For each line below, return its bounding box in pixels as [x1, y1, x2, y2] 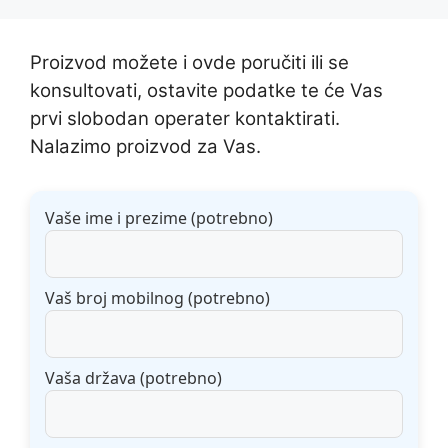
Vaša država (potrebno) [45, 366, 222, 389]
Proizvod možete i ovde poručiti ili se [30, 50, 349, 74]
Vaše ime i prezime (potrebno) [45, 206, 273, 229]
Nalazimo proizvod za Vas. [30, 134, 261, 158]
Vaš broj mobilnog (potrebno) [45, 286, 270, 309]
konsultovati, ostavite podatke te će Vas [30, 78, 383, 102]
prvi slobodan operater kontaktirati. [30, 106, 340, 130]
